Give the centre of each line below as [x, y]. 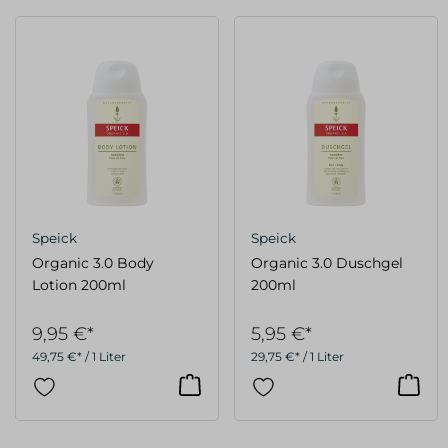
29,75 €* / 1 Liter [297, 356]
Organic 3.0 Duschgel [327, 262]
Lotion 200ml [79, 284]
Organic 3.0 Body [93, 262]
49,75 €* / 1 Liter [79, 356]
